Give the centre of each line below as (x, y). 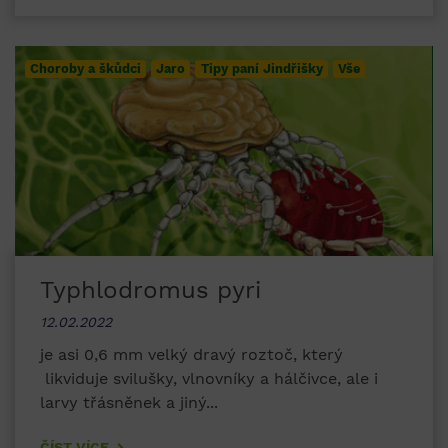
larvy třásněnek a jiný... (129, 403)
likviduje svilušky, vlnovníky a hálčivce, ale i (209, 379)
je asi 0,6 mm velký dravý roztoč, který (191, 355)
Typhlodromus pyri (154, 290)
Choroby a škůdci (86, 69)
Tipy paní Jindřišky (261, 69)
